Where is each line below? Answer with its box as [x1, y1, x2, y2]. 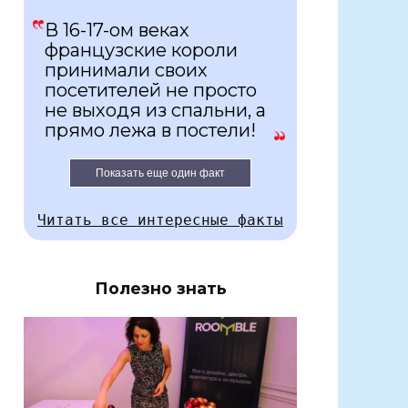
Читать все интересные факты [37, 211, 283, 229]
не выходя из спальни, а [45, 99, 266, 122]
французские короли [45, 39, 238, 62]
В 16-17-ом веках [45, 19, 189, 42]
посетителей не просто [45, 79, 257, 102]
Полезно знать [94, 279, 227, 299]
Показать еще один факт [96, 167, 225, 180]
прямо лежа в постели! [45, 119, 256, 142]
